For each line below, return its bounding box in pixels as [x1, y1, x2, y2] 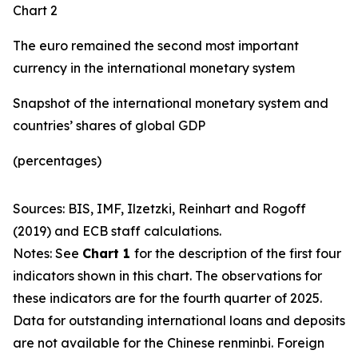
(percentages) [13, 153, 101, 169]
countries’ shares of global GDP [13, 117, 205, 133]
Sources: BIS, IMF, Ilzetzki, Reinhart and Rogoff [13, 201, 306, 217]
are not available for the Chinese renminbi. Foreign [13, 335, 324, 351]
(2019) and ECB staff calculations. [13, 223, 221, 239]
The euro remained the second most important [13, 38, 299, 54]
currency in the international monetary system [13, 60, 295, 76]
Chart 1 [82, 245, 134, 261]
